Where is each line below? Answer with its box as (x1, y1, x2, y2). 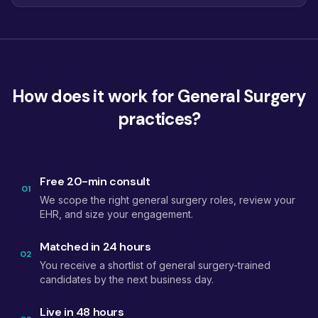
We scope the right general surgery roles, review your (40, 194, 295, 206)
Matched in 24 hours (40, 239, 151, 254)
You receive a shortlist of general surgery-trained (40, 259, 270, 271)
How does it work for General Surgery (11, 85, 307, 107)
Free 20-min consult (40, 174, 150, 189)
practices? (117, 108, 200, 130)
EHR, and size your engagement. (40, 208, 193, 220)
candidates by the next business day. (40, 273, 214, 285)
